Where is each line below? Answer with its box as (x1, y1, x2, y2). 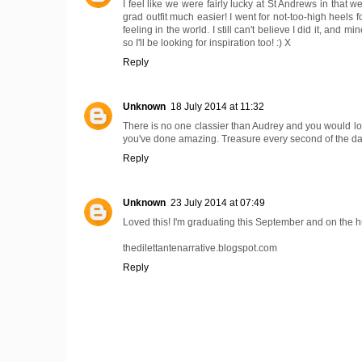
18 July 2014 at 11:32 (170, 100, 264, 112)
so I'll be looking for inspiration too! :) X (123, 36, 291, 48)
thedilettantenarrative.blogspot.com (123, 242, 277, 254)
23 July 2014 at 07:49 (170, 196, 265, 208)
